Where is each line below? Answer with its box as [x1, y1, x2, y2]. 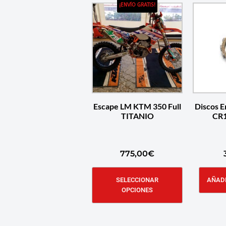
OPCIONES [122, 186, 153, 194]
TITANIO [121, 110, 154, 121]
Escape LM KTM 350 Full [93, 101, 181, 111]
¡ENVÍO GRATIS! [119, 2, 155, 8]
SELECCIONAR [116, 176, 158, 184]
